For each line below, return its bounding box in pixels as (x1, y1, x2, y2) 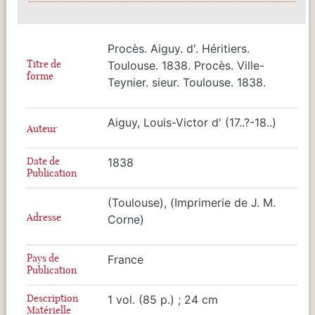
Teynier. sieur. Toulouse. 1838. (108, 75, 266, 89)
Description (27, 291, 78, 304)
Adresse (27, 210, 61, 224)
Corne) (108, 212, 144, 226)
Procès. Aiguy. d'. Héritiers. (108, 41, 250, 56)
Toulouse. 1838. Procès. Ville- (108, 58, 264, 72)
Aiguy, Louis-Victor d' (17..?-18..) (108, 115, 276, 129)
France (108, 252, 143, 266)
